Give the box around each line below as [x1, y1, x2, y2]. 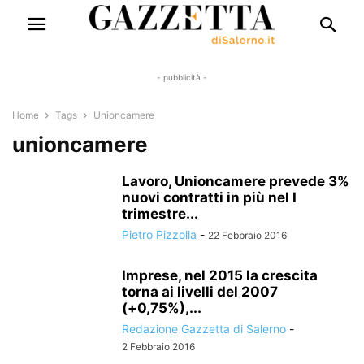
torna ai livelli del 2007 [122, 284, 278, 300]
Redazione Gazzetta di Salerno [122, 322, 286, 336]
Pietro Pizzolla [122, 227, 197, 241]
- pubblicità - [157, 72, 207, 82]
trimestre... [122, 206, 198, 222]
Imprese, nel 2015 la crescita [122, 267, 318, 284]
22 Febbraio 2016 [208, 229, 287, 241]
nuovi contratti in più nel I [122, 189, 297, 206]
